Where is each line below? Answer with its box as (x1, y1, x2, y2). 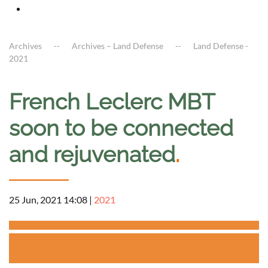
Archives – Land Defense (72, 41, 163, 51)
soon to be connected (9, 115, 233, 142)
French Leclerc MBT (9, 89, 215, 115)
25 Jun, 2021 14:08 (9, 194, 87, 206)
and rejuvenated (9, 141, 175, 168)
